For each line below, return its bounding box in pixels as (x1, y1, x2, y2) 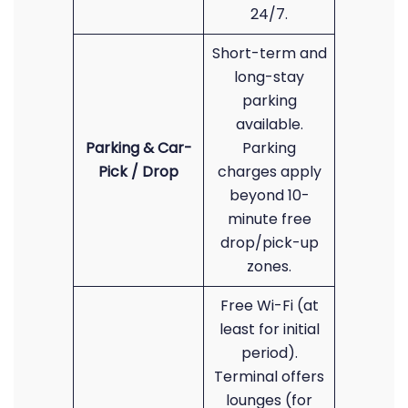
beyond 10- (229, 185, 310, 206)
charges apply (217, 161, 321, 182)
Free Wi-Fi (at (219, 295, 319, 316)
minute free (227, 209, 311, 229)
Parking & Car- (85, 138, 192, 158)
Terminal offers (214, 366, 324, 387)
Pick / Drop (98, 161, 178, 182)
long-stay (234, 66, 304, 87)
